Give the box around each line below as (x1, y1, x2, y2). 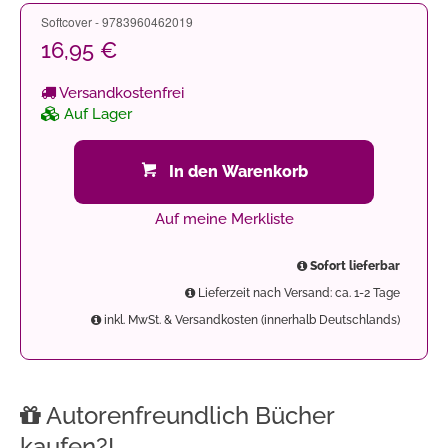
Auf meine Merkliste (154, 210, 294, 228)
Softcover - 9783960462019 (41, 13, 193, 30)
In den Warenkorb (168, 162, 308, 181)
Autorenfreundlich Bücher (41, 401, 334, 430)
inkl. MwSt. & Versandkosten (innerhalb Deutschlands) (101, 313, 400, 327)
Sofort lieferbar (307, 259, 400, 273)
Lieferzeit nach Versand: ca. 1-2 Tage (195, 286, 400, 300)
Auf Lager (60, 105, 132, 123)
